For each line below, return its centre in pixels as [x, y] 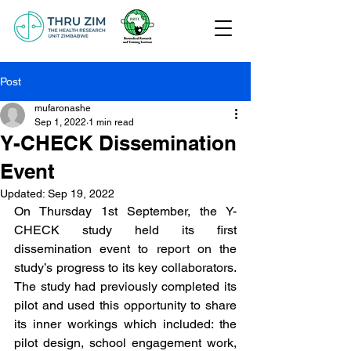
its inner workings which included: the [125, 324]
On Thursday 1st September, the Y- [125, 211]
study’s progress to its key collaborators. [125, 268]
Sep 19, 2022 [81, 194]
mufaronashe [63, 108]
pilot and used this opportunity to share [125, 305]
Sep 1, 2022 [60, 122]
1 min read [111, 122]
